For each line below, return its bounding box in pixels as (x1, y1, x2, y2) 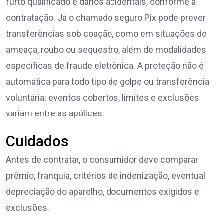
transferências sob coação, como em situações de (6, 28, 207, 39)
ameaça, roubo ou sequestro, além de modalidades (6, 44, 206, 55)
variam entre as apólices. (6, 108, 104, 119)
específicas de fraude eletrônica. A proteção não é (6, 60, 204, 71)
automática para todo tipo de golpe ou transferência (6, 76, 209, 87)
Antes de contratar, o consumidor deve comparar (6, 154, 198, 165)
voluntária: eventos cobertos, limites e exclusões (6, 92, 199, 103)
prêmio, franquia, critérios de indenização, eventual (6, 170, 205, 181)
